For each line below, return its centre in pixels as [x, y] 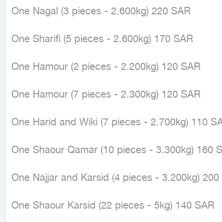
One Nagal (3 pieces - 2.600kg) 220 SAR [101, 12]
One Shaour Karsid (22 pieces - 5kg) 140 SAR [113, 206]
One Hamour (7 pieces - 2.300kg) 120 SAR [106, 95]
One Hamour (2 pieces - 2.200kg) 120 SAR [106, 67]
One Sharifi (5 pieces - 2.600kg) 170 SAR [102, 39]
